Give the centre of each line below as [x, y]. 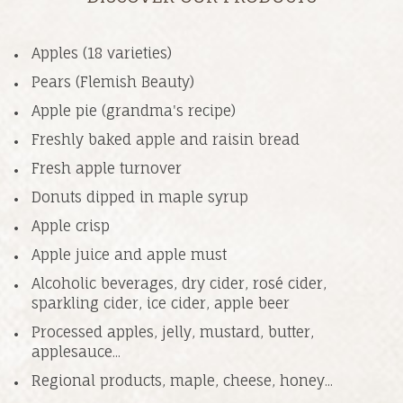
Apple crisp [71, 225]
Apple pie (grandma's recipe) [134, 110]
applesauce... [76, 351]
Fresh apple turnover [109, 168]
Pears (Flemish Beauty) [113, 81]
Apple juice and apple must [129, 254]
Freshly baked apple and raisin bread [168, 139]
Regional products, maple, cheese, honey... [182, 380]
